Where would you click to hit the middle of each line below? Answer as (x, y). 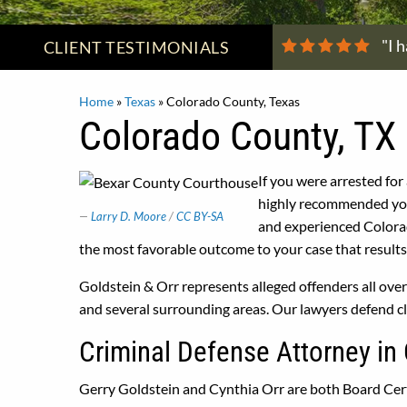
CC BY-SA (200, 217)
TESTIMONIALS (168, 47)
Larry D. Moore (129, 217)
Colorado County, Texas (233, 101)
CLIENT (74, 47)
